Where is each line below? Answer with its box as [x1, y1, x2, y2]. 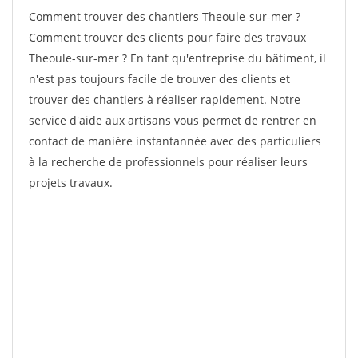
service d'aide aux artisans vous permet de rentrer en [29, 113, 316, 128]
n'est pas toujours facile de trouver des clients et [29, 71, 290, 86]
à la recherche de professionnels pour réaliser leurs [29, 154, 308, 169]
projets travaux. [29, 175, 113, 190]
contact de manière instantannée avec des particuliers [29, 133, 321, 149]
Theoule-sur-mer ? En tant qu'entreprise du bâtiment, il [29, 50, 326, 66]
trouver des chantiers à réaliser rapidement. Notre [29, 92, 300, 107]
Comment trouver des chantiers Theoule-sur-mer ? [29, 9, 300, 24]
